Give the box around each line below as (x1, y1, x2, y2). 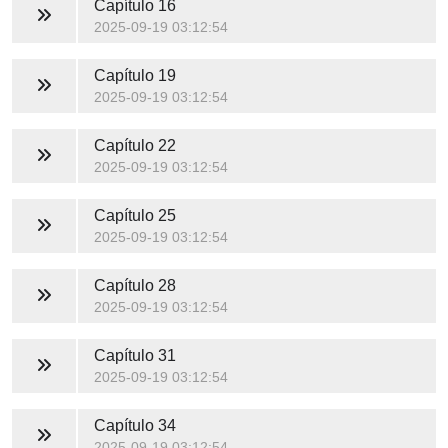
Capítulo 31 (93, 346, 176, 364)
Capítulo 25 (93, 206, 176, 224)
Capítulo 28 (93, 276, 176, 294)
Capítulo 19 (93, 66, 176, 84)
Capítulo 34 (93, 416, 176, 434)
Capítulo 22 (93, 136, 176, 154)
